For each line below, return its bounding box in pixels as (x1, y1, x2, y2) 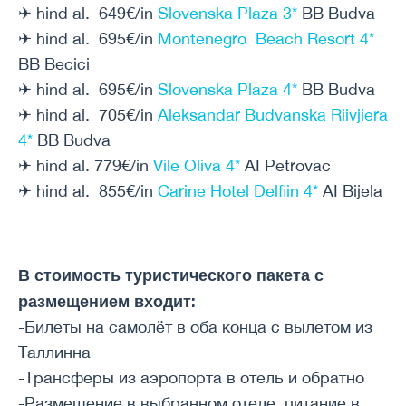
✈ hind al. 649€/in (18, 4, 158, 23)
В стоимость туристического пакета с (18, 265, 324, 285)
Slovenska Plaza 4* (158, 80, 297, 99)
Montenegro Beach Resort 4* (158, 29, 374, 48)
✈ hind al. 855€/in (18, 181, 158, 200)
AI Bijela (318, 181, 382, 200)
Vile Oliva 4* (153, 156, 240, 175)
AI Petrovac (240, 156, 331, 175)
